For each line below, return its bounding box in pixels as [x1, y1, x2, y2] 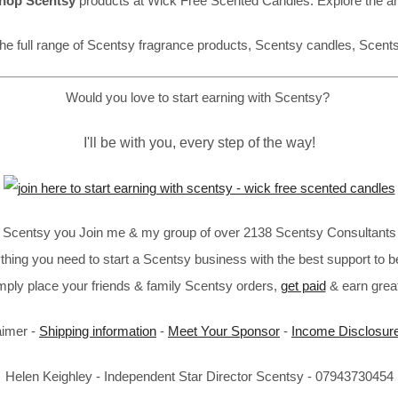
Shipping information [39, 323, 156, 338]
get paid [280, 278, 326, 293]
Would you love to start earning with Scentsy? [65, 90, 333, 105]
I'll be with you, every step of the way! [83, 135, 315, 150]
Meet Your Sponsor [168, 323, 280, 338]
